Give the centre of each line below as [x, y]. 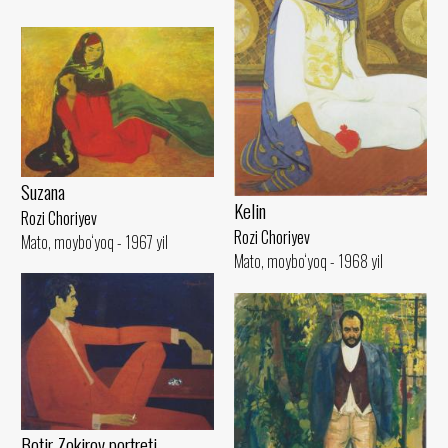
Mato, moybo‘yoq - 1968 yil [308, 260]
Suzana [43, 191]
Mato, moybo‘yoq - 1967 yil [94, 241]
